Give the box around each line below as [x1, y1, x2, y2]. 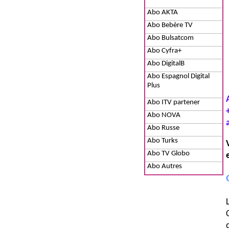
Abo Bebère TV [147, 21, 193, 29]
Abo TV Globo [147, 150, 190, 157]
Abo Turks [147, 137, 178, 145]
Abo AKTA [147, 9, 178, 16]
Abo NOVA [147, 111, 180, 119]
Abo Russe [147, 124, 179, 132]
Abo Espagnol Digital [147, 73, 210, 80]
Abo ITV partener [147, 99, 200, 106]
